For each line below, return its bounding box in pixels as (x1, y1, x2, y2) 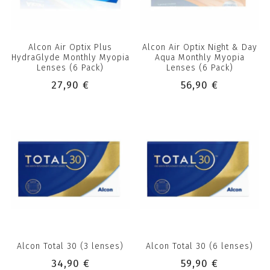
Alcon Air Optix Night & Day (142, 42, 257, 53)
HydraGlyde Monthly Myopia (11, 52, 130, 63)
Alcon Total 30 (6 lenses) (146, 240, 254, 251)
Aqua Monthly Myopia (154, 52, 245, 63)
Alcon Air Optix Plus (28, 42, 113, 53)
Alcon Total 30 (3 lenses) (17, 240, 124, 251)
